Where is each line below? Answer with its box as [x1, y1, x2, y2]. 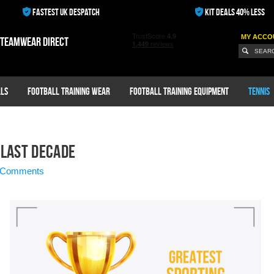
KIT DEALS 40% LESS [205, 7, 265, 17]
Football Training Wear [27, 86, 110, 97]
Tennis [248, 86, 270, 97]
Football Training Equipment [129, 86, 229, 97]
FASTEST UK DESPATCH [32, 7, 100, 17]
